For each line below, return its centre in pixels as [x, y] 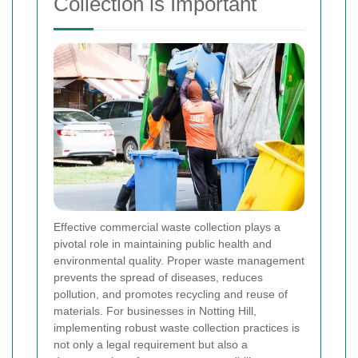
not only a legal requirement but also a [151, 344]
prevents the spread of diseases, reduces [158, 277]
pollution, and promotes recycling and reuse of [171, 294]
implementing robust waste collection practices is [177, 327]
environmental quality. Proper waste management [179, 260]
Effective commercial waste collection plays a [167, 227]
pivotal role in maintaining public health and [163, 243]
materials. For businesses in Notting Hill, [155, 310]
